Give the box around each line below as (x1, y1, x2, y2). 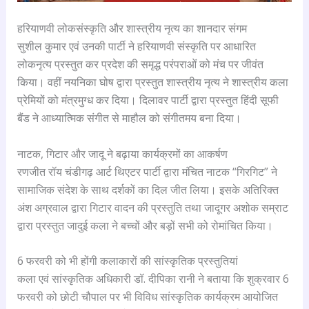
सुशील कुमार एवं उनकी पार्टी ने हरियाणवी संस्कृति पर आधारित (17, 39, 256, 54)
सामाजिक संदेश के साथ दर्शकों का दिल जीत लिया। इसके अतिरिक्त (17, 181, 279, 197)
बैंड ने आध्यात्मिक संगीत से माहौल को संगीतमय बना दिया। (17, 110, 241, 126)
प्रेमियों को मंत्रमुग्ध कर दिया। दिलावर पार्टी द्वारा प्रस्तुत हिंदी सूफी (17, 92, 279, 108)
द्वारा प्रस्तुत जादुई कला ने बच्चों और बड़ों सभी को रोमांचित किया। (17, 217, 273, 233)
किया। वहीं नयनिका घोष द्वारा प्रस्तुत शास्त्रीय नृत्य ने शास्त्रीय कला (17, 74, 288, 90)
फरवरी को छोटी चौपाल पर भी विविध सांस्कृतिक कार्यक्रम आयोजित (17, 289, 278, 305)
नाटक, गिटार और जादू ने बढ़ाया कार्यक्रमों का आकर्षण (17, 146, 228, 161)
